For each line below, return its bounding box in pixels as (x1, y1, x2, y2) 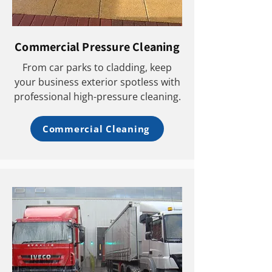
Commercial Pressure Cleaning (15, 39, 180, 55)
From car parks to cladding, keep (22, 61, 172, 74)
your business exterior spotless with (14, 75, 180, 89)
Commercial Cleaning (42, 123, 150, 135)
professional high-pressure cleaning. (13, 90, 181, 103)
